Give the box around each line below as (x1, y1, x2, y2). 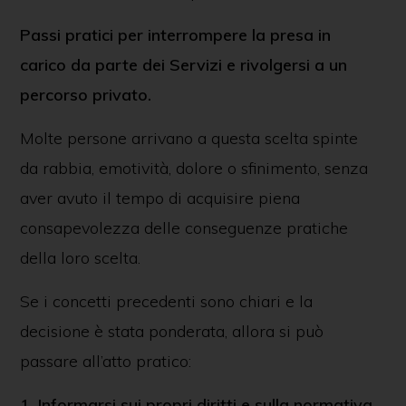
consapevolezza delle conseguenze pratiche (19, 217, 348, 238)
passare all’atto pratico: (19, 351, 191, 372)
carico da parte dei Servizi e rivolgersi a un (19, 54, 347, 75)
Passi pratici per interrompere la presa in (19, 24, 331, 45)
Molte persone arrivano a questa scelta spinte (19, 128, 358, 149)
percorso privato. (19, 84, 151, 105)
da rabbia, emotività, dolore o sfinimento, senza (19, 158, 368, 179)
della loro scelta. (19, 247, 140, 268)
